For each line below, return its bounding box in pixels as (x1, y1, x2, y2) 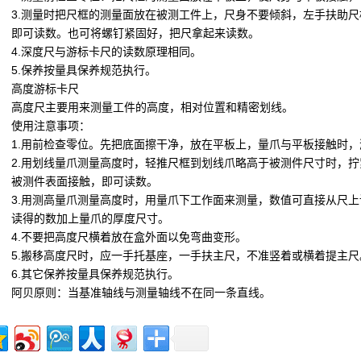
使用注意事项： (11, 119, 90, 132)
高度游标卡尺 (11, 82, 79, 95)
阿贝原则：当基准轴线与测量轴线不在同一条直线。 (11, 286, 271, 299)
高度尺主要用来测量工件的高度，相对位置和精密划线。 (11, 101, 293, 114)
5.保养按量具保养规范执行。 (11, 64, 156, 77)
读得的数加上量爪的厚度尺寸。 (11, 212, 169, 225)
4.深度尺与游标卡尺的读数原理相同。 (11, 45, 201, 58)
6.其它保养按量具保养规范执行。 (11, 268, 179, 280)
